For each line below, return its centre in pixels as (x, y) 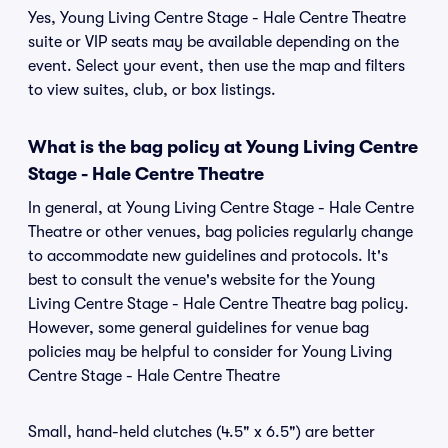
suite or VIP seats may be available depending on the (213, 42)
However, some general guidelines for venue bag (198, 328)
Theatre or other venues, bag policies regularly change (220, 232)
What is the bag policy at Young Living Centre (223, 147)
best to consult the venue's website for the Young (201, 280)
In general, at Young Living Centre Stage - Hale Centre (221, 208)
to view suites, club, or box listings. (152, 90)
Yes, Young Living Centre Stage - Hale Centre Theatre (217, 18)
